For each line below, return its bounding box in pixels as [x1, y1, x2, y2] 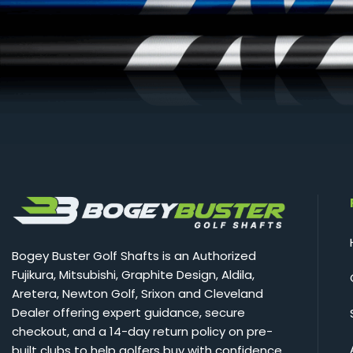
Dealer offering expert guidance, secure [12, 304, 245, 321]
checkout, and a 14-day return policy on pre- [12, 323, 273, 340]
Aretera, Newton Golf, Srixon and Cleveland [12, 285, 263, 303]
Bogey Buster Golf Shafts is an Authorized [12, 247, 256, 265]
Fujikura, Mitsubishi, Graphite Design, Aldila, [12, 266, 255, 284]
